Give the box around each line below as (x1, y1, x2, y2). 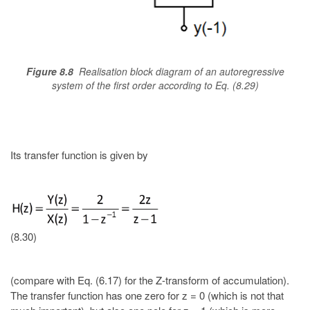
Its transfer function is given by (10, 147, 148, 163)
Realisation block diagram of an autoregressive (73, 64, 284, 79)
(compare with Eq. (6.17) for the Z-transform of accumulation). (10, 273, 289, 288)
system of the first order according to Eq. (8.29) (51, 78, 259, 93)
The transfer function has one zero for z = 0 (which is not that (10, 288, 284, 303)
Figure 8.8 (26, 64, 73, 79)
